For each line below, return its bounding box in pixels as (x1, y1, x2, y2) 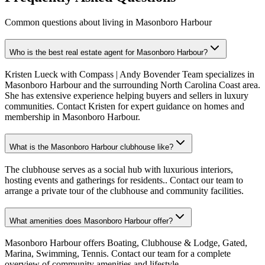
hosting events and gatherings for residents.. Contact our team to (5, 174, 243, 185)
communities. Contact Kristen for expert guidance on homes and (5, 101, 244, 112)
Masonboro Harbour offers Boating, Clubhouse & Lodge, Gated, (5, 238, 247, 248)
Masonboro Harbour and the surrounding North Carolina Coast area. (5, 80, 260, 91)
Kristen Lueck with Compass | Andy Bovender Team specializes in (5, 69, 254, 80)
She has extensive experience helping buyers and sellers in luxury (5, 91, 248, 101)
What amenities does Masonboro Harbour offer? (9, 216, 173, 225)
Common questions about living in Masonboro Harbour (5, 17, 212, 27)
